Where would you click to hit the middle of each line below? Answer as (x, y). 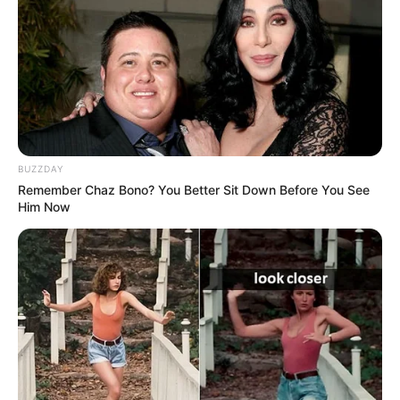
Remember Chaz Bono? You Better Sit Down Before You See (194, 190)
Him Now (44, 207)
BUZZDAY (41, 169)
